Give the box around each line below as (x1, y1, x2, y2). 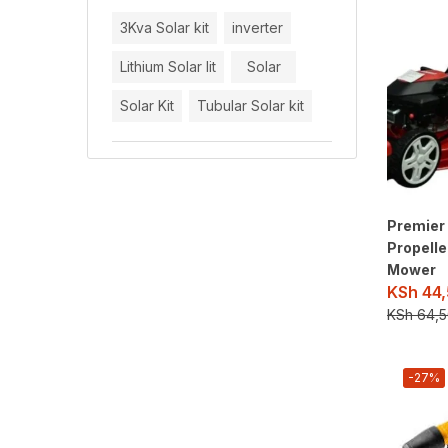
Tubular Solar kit (197, 96, 304, 114)
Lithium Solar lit (120, 57, 216, 75)
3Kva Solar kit (120, 18, 209, 36)
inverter (232, 18, 283, 36)
